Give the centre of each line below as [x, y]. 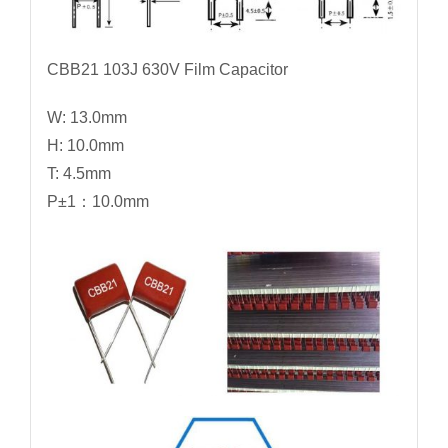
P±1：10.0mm [97, 202]
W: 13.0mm [86, 118]
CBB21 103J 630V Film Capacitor [167, 70]
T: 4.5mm [78, 174]
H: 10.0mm [85, 146]
